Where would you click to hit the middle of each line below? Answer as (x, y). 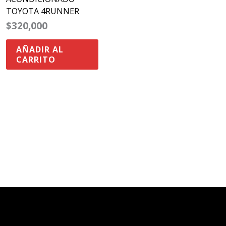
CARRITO (36, 60)
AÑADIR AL (40, 49)
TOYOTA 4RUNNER (42, 11)
